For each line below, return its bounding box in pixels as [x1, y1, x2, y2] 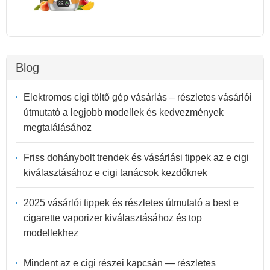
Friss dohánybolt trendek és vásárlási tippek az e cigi [24, 152, 249, 163]
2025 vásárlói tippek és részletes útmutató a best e [24, 197, 239, 208]
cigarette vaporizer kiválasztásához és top [24, 212, 202, 223]
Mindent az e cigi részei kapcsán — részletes [24, 257, 216, 268]
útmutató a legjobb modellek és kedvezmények [24, 107, 224, 118]
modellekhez [24, 227, 78, 238]
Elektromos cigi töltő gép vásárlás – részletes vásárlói [24, 92, 252, 102]
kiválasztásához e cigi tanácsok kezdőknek [24, 167, 207, 178]
